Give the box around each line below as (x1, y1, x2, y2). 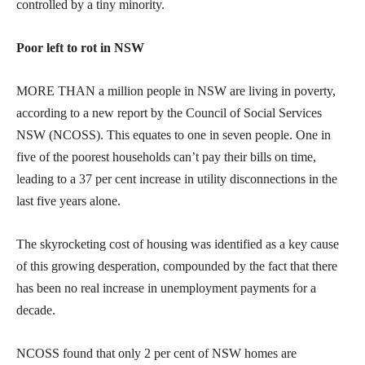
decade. (16, 303, 55, 318)
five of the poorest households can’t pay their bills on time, (16, 150, 316, 165)
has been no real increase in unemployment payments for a (16, 281, 316, 296)
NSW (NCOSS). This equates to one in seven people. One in (16, 128, 331, 143)
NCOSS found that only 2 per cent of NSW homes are (16, 346, 297, 361)
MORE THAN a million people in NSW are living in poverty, (16, 84, 336, 99)
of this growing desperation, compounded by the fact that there (16, 259, 337, 274)
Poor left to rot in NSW (16, 41, 144, 55)
